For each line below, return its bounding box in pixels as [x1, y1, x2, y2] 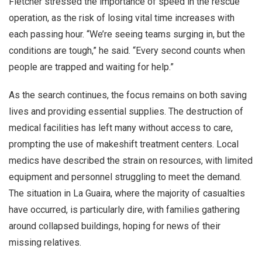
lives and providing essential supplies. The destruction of [9, 106, 243, 117]
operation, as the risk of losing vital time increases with [9, 12, 235, 23]
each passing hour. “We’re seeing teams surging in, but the [9, 29, 245, 40]
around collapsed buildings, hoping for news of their [9, 220, 220, 232]
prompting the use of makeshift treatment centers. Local [9, 139, 239, 150]
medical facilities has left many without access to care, [9, 122, 233, 133]
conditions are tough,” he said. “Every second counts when [9, 45, 245, 56]
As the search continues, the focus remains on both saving [9, 89, 247, 101]
